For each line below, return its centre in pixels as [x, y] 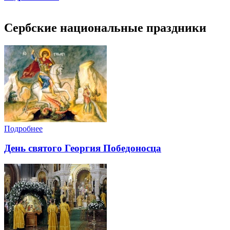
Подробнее [23, 128]
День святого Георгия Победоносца [83, 148]
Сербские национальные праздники [105, 27]
